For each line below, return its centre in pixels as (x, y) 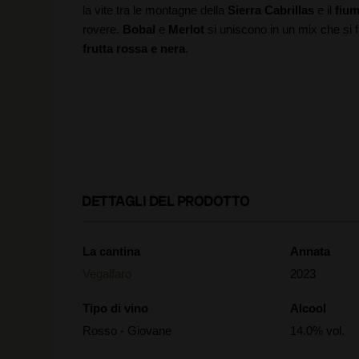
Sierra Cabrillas (271, 10)
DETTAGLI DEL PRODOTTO (166, 201)
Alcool (309, 308)
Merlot (186, 29)
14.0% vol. (318, 331)
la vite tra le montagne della (155, 10)
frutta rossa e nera (134, 48)
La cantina (111, 251)
